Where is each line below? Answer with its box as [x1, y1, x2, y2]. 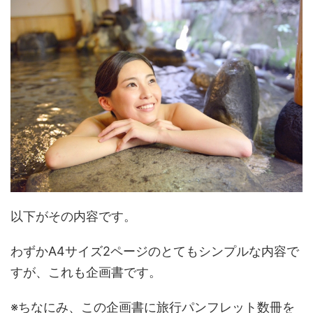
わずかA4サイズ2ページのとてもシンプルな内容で [10, 244, 299, 259]
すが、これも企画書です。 [10, 265, 161, 280]
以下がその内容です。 [10, 209, 136, 224]
